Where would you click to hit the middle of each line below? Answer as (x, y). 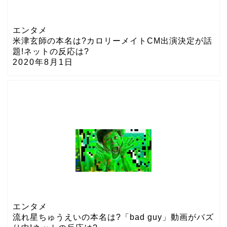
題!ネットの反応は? (51, 52)
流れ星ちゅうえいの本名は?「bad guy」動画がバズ (113, 217)
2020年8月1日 (43, 62)
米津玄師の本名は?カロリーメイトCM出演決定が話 (112, 41)
